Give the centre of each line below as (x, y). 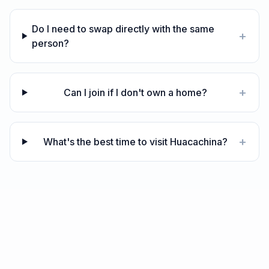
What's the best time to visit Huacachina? (135, 142)
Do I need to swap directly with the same (123, 29)
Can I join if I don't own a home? (135, 92)
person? (51, 43)
